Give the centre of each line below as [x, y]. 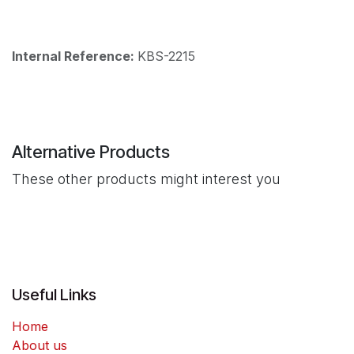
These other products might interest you [146, 179]
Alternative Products [91, 152]
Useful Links [54, 294]
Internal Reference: [75, 56]
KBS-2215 [166, 56]
